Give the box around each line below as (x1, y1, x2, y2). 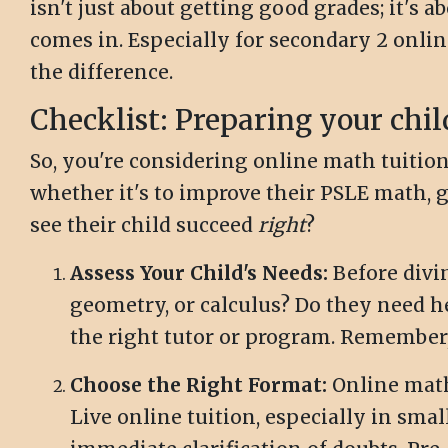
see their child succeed (30, 213, 258, 238)
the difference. (30, 60, 173, 85)
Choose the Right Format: (70, 373, 327, 398)
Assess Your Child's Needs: (70, 261, 328, 286)
